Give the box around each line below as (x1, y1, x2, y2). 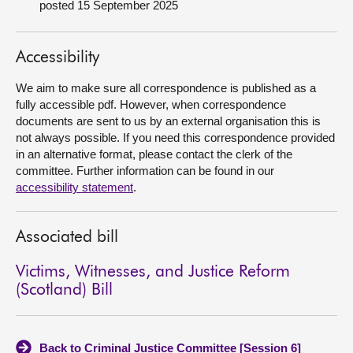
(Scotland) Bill (16, 282, 113, 299)
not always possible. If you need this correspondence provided (16, 131, 335, 144)
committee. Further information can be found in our (16, 164, 274, 177)
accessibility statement (16, 180, 133, 194)
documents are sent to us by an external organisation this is (16, 114, 321, 128)
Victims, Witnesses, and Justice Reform (16, 264, 290, 281)
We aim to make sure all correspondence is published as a (16, 81, 316, 95)
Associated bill (16, 229, 118, 246)
